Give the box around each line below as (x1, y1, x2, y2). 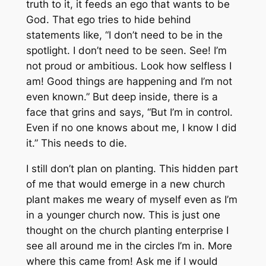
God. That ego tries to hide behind (26, 13, 191, 26)
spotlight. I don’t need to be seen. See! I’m (26, 44, 227, 56)
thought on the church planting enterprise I (26, 224, 229, 236)
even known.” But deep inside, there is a (26, 90, 218, 103)
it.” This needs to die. (26, 137, 127, 149)
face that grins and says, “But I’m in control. (26, 106, 233, 118)
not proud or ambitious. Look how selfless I (26, 59, 232, 72)
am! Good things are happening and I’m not (26, 75, 232, 87)
